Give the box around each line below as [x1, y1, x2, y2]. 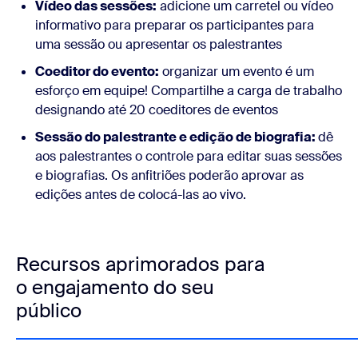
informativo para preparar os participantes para [35, 17, 314, 34]
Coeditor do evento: [35, 63, 159, 80]
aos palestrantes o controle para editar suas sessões [35, 148, 342, 165]
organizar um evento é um [159, 63, 314, 80]
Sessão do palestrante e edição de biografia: [35, 129, 318, 145]
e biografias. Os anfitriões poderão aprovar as [35, 167, 304, 184]
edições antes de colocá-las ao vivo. [35, 186, 246, 203]
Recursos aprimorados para [16, 252, 265, 276]
